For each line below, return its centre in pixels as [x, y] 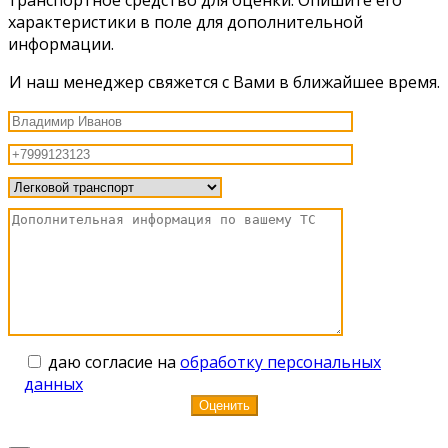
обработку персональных [280, 361]
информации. [61, 43]
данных [53, 383]
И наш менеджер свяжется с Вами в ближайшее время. [224, 81]
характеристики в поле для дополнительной [185, 21]
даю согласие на [114, 361]
